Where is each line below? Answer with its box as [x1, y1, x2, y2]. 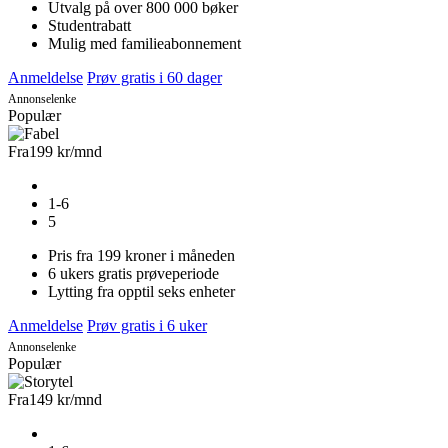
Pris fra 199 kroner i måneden [48, 247, 235, 265]
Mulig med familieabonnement [48, 35, 241, 53]
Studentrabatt [48, 17, 131, 35]
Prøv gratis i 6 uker [87, 317, 207, 335]
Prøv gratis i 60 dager [87, 69, 222, 87]
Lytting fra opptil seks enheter [48, 283, 235, 301]
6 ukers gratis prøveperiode [48, 265, 219, 283]
